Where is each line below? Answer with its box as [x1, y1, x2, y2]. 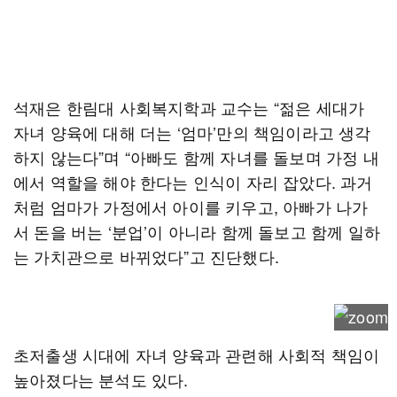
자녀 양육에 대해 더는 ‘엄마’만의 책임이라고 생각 [13, 121, 371, 144]
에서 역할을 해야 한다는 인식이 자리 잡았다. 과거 [13, 170, 373, 193]
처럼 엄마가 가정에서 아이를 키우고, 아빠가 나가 [13, 195, 369, 218]
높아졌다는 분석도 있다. [13, 368, 189, 391]
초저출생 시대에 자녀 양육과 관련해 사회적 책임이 [13, 343, 380, 366]
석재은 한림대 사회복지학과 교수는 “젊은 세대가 [13, 96, 365, 119]
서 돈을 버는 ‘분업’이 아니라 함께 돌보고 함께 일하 [13, 220, 381, 243]
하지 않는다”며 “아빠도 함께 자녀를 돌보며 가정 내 [13, 145, 379, 168]
